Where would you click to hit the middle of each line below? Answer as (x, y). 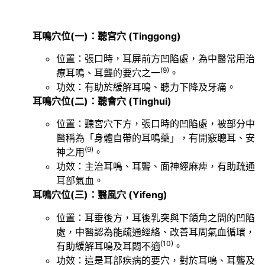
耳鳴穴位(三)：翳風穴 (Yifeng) (100, 195)
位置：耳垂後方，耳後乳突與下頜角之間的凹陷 (156, 217)
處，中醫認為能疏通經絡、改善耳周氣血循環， (156, 232)
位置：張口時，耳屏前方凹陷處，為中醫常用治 (156, 58)
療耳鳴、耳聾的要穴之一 (108, 72)
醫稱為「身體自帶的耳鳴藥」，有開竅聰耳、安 (156, 138)
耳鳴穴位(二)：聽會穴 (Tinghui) (102, 101)
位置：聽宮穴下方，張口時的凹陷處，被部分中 (156, 124)
